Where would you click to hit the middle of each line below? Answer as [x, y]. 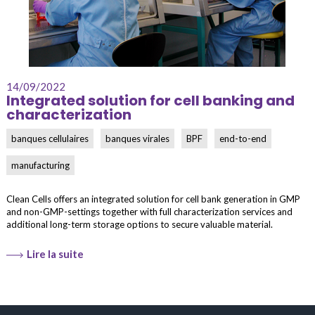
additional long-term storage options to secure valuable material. [140, 224]
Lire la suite [56, 254]
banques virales [138, 139]
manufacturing [41, 165]
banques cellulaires [50, 139]
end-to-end [243, 139]
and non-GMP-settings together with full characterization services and [150, 212]
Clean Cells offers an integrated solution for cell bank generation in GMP [154, 199]
